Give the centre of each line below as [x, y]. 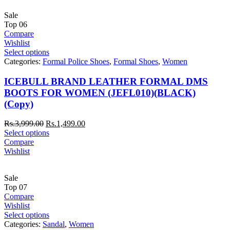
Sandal [54, 224]
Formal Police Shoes [76, 61]
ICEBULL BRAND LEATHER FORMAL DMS [106, 81]
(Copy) [19, 104]
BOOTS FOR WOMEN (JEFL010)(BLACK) [100, 92]
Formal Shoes [136, 61]
